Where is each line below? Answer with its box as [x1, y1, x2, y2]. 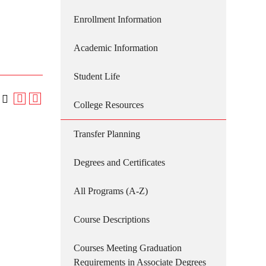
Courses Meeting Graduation [74, 243, 182, 253]
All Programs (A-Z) [74, 186, 148, 196]
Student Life [74, 71, 120, 81]
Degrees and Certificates [74, 157, 165, 167]
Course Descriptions [74, 214, 150, 224]
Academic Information [74, 43, 158, 53]
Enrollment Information [74, 14, 161, 24]
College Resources [74, 100, 144, 110]
